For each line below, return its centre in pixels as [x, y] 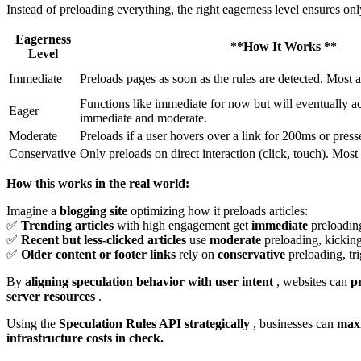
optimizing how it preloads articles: [219, 211]
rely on [198, 255]
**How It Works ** [283, 47]
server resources [52, 297]
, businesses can [295, 324]
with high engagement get [184, 226]
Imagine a [33, 211]
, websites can [313, 282]
